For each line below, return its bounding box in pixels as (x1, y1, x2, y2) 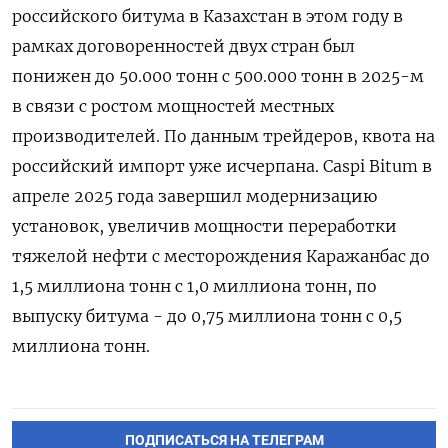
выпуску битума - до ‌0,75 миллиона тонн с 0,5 (12, 305, 402, 326)
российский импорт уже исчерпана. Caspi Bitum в (12, 155, 432, 176)
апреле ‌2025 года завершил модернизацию (12, 185, 377, 206)
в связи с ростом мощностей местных (12, 95, 334, 116)
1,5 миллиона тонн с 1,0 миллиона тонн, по (12, 275, 377, 296)
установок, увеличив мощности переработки (12, 215, 397, 236)
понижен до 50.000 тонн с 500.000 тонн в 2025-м (12, 65, 424, 86)
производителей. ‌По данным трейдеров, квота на (12, 125, 435, 146)
